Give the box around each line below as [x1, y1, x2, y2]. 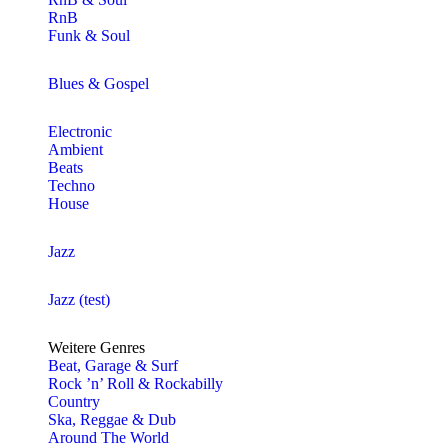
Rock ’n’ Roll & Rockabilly [48, 375, 223, 392]
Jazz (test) [48, 291, 110, 308]
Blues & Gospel [48, 75, 149, 92]
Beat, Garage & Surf [48, 357, 178, 374]
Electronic [48, 123, 112, 140]
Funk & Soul [48, 27, 130, 44]
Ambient [48, 141, 103, 158]
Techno [48, 177, 95, 194]
